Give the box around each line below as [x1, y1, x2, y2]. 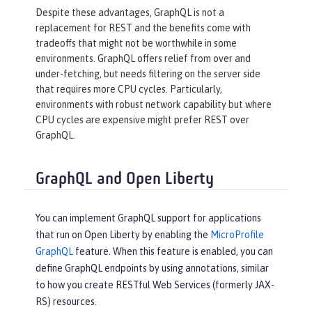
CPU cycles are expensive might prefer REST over [36, 114, 249, 126]
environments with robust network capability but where [36, 99, 272, 111]
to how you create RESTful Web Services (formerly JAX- [36, 279, 274, 290]
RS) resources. [36, 295, 97, 307]
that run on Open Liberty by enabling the [36, 228, 210, 240]
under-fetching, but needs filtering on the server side [36, 68, 260, 80]
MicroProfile [210, 228, 264, 240]
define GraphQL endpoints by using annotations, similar [36, 262, 269, 274]
